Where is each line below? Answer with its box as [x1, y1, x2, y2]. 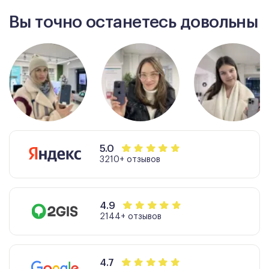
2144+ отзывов [100, 213, 162, 222]
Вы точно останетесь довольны [9, 13, 258, 31]
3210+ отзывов [100, 156, 160, 165]
